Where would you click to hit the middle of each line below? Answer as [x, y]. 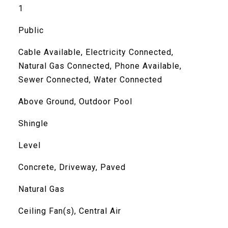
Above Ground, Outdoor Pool [75, 102]
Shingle [33, 123]
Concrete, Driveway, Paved [72, 167]
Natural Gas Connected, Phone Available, [100, 66]
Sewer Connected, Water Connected [90, 80]
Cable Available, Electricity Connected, [96, 52]
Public [31, 30]
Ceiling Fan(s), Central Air [69, 211]
